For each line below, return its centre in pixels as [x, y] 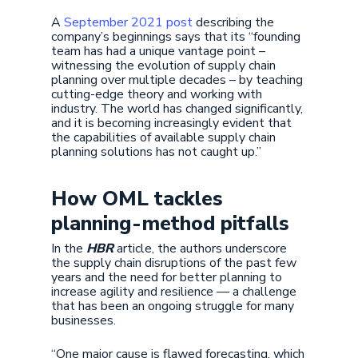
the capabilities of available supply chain [163, 137]
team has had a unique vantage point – [158, 51]
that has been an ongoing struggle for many [173, 306]
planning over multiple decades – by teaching [177, 80]
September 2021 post [128, 22]
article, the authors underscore [200, 249]
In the [69, 249]
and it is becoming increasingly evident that [171, 123]
